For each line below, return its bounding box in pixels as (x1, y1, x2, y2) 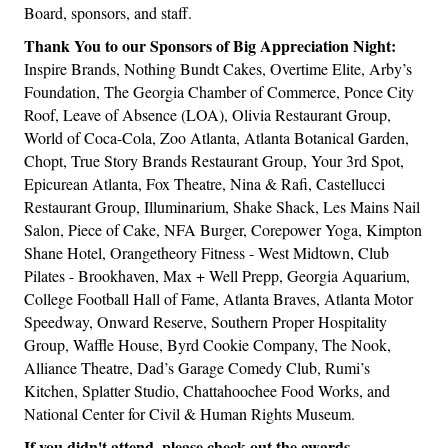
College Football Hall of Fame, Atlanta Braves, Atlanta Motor (24, 288, 413, 310)
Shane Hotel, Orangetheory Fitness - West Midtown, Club (24, 242, 389, 264)
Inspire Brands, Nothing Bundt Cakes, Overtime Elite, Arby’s (24, 58, 412, 80)
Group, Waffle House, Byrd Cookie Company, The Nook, (24, 334, 391, 356)
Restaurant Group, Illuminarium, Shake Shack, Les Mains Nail (24, 196, 420, 218)
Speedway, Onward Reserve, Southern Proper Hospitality (24, 311, 387, 333)
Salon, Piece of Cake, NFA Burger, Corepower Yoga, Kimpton (24, 219, 422, 241)
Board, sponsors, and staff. (24, 2, 192, 24)
